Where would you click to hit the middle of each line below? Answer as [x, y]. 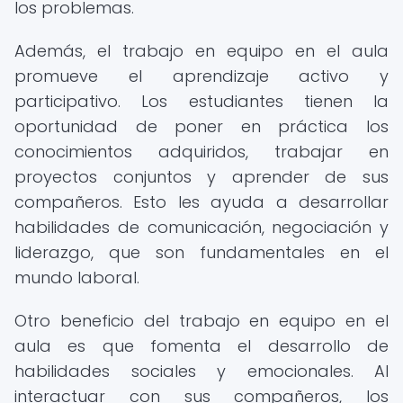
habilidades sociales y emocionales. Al [201, 371]
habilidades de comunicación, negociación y [201, 227]
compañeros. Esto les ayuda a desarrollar [201, 202]
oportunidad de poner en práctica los [201, 126]
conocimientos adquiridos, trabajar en [201, 152]
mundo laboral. [77, 278]
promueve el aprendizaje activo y [201, 76]
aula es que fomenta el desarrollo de [201, 346]
